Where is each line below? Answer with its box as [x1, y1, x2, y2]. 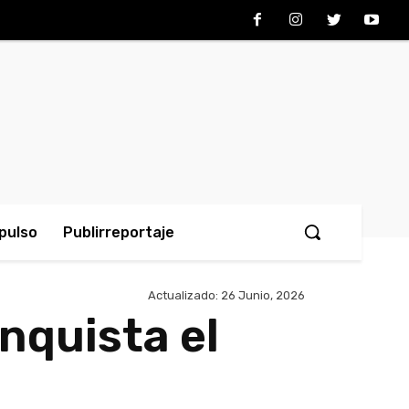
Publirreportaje [63, 224, 174, 241]
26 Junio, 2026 [221, 288, 305, 303]
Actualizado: [148, 288, 218, 303]
